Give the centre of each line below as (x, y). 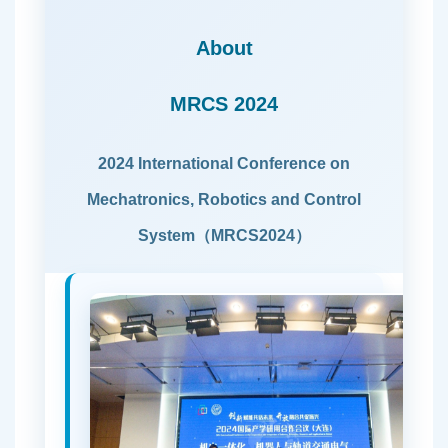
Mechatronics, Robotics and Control (224, 199)
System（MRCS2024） (224, 235)
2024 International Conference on (224, 163)
